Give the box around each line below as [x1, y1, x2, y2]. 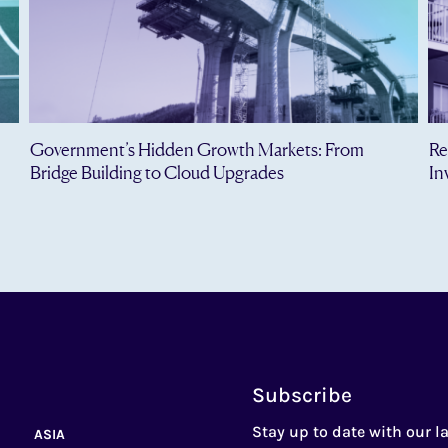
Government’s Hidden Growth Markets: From [29, 138, 364, 161]
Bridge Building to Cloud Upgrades [29, 161, 284, 184]
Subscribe [252, 382, 353, 407]
